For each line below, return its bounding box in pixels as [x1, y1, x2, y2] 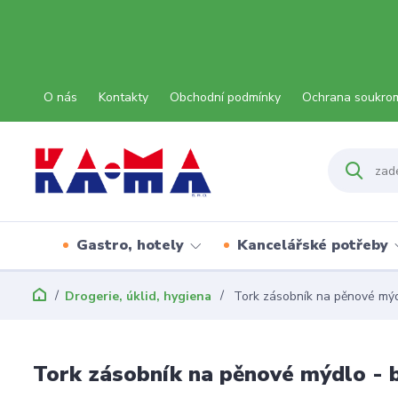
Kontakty [99, 89, 148, 106]
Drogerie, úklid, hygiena [65, 288, 211, 305]
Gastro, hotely [76, 235, 184, 255]
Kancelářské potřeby [237, 235, 388, 255]
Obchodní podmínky [170, 89, 281, 106]
